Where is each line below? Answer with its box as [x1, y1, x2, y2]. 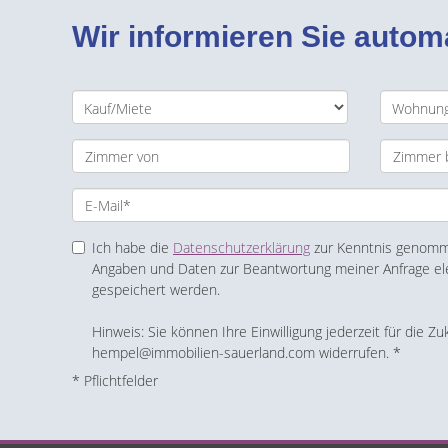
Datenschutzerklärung [173, 238, 310, 257]
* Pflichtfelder [72, 371, 158, 390]
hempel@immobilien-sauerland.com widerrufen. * [92, 343, 401, 362]
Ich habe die [92, 238, 173, 257]
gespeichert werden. [92, 280, 220, 299]
